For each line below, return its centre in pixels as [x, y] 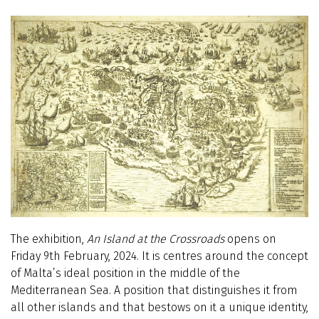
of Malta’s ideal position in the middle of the [125, 273]
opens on [252, 239]
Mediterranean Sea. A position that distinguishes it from [154, 290]
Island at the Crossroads [165, 239]
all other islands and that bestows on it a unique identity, [159, 307]
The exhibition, [49, 239]
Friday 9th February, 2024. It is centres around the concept [159, 256]
